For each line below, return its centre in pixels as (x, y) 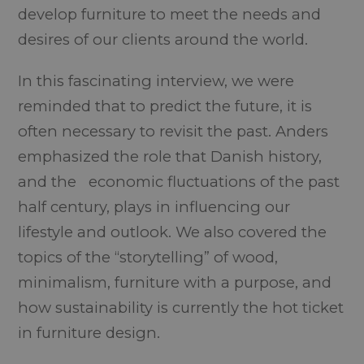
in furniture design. (89, 332)
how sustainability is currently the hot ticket (181, 307)
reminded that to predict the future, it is (165, 106)
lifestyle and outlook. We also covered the (173, 232)
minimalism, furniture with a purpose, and (175, 282)
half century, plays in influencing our (154, 206)
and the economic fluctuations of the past (179, 181)
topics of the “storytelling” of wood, (148, 257)
